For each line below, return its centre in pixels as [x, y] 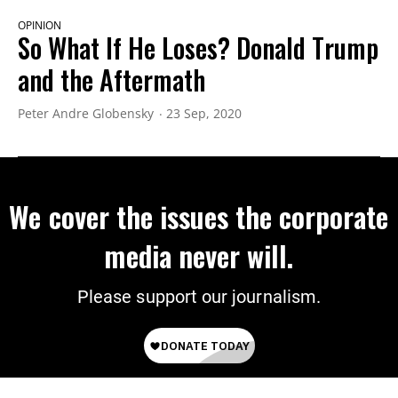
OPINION [40, 26]
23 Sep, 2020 [204, 114]
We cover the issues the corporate [199, 217]
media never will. [199, 256]
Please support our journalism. [199, 297]
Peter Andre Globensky [86, 114]
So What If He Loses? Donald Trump [198, 48]
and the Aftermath [111, 80]
